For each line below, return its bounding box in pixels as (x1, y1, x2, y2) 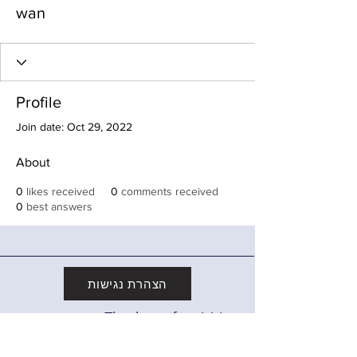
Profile (16, 93, 61, 111)
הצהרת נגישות (88, 276, 167, 292)
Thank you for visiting (104, 309, 239, 326)
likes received (26, 185, 95, 198)
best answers (26, 200, 92, 213)
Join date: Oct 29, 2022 (16, 120, 132, 133)
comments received (121, 185, 218, 198)
